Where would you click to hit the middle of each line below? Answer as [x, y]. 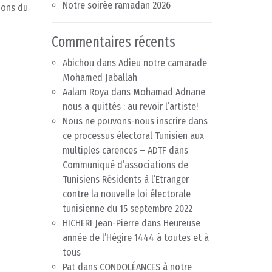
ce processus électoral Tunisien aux [133, 136]
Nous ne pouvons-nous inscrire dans [135, 121]
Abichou [78, 63]
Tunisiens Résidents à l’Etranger [126, 180]
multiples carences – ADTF [114, 151]
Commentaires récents [114, 42]
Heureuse [182, 223]
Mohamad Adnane [169, 92]
